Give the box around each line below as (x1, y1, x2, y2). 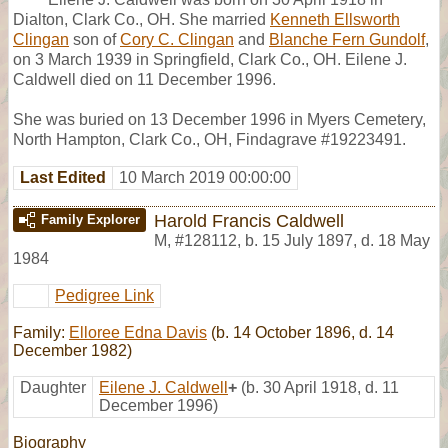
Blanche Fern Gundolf (269, 30, 425, 48)
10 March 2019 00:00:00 (119, 168, 291, 186)
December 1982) (13, 341, 132, 359)
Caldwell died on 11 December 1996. (13, 70, 276, 88)
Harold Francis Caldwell (154, 209, 344, 231)
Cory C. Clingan (120, 30, 234, 48)
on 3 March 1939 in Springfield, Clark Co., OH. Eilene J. (13, 50, 407, 68)
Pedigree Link (55, 286, 154, 304)
